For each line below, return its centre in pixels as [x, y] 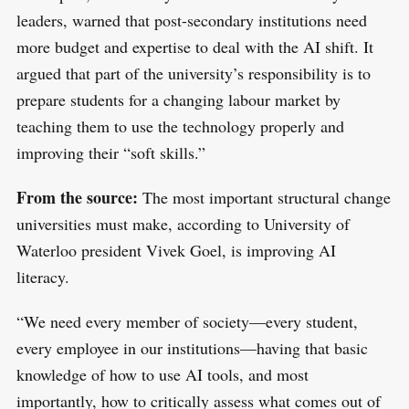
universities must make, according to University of [183, 223]
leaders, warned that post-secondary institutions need [191, 20]
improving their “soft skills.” [113, 152]
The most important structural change [266, 197]
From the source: [79, 197]
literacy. [48, 276]
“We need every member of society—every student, [187, 321]
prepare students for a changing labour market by [178, 99]
